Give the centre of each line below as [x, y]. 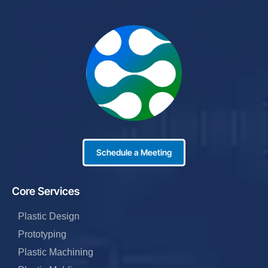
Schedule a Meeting [134, 153]
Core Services [46, 191]
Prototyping [42, 234]
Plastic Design [49, 217]
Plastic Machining [56, 252]
